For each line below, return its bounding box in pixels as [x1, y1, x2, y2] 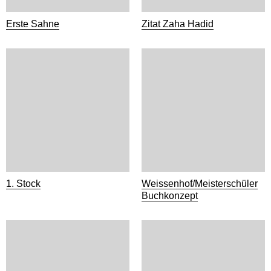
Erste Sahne [6, 19, 59, 29]
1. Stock [6, 178, 41, 189]
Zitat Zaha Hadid [142, 19, 214, 29]
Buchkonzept [142, 191, 198, 201]
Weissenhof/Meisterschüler [142, 178, 258, 189]
